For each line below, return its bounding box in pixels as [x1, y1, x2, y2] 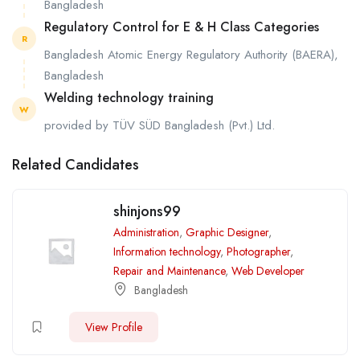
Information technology [113, 243, 220, 260]
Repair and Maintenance [113, 263, 225, 280]
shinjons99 [113, 201, 181, 223]
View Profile [85, 319, 142, 336]
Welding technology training [44, 88, 214, 107]
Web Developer [231, 263, 305, 280]
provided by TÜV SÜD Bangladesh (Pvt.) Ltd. [44, 117, 275, 135]
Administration [113, 224, 179, 241]
